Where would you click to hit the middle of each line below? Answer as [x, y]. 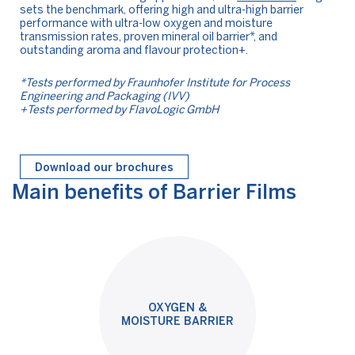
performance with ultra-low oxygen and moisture [146, 23]
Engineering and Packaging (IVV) [105, 96]
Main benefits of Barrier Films [154, 192]
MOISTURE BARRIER [177, 322]
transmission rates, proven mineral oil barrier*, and [149, 37]
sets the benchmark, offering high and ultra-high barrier [162, 10]
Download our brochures [104, 168]
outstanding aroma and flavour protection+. [134, 50]
